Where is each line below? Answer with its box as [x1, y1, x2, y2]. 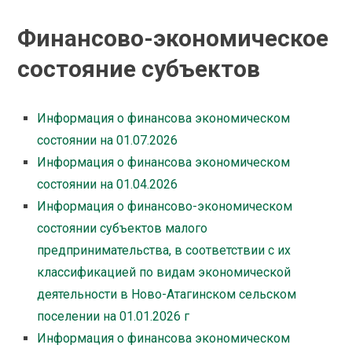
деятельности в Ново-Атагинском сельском [37, 287, 297, 302]
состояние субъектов [17, 55, 261, 83]
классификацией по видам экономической [37, 265, 291, 280]
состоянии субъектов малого [37, 221, 208, 236]
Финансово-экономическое [17, 24, 329, 53]
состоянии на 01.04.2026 [37, 177, 178, 192]
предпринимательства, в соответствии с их [37, 243, 291, 258]
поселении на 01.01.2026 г [37, 309, 190, 324]
